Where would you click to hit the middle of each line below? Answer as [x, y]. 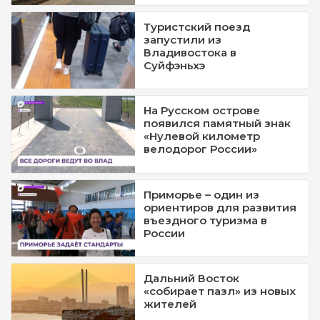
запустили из [183, 40]
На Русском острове [202, 111]
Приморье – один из [202, 194]
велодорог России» [201, 149]
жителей [170, 304]
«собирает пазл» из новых [220, 291]
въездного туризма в [206, 220]
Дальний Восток [192, 279]
